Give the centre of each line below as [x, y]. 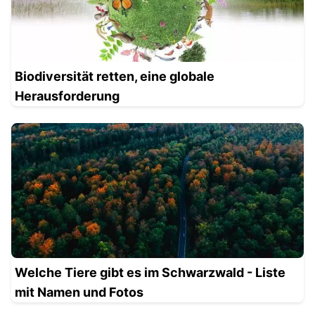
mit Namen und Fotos [79, 292]
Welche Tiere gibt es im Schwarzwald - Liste [150, 273]
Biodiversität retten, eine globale [115, 77]
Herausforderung [67, 96]
